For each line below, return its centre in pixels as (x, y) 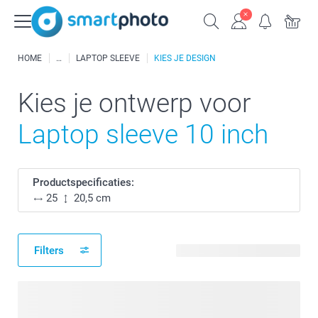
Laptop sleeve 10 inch (143, 135)
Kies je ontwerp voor (134, 103)
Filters (49, 250)
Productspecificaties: (83, 182)
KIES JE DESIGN (185, 58)
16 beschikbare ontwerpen (238, 250)
